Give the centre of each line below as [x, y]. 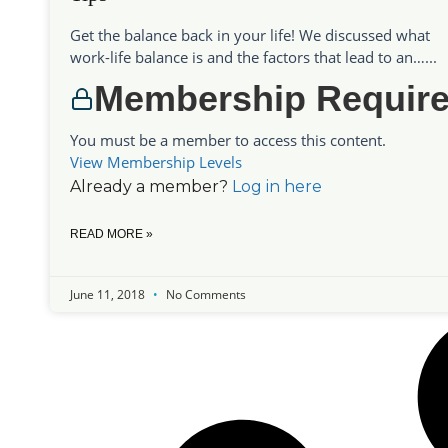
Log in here [277, 187]
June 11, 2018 [109, 295]
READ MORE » [111, 234]
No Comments [204, 295]
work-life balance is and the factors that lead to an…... [253, 57]
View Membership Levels [156, 162]
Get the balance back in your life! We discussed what [250, 35]
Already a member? [151, 187]
